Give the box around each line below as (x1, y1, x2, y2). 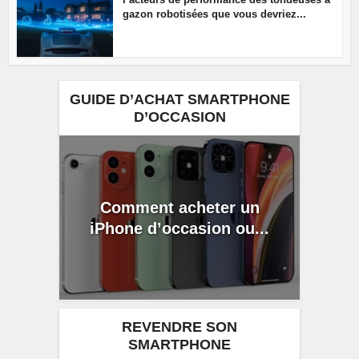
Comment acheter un (99, 198, 260, 216)
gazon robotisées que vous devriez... (123, 8, 307, 21)
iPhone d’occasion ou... (90, 219, 269, 237)
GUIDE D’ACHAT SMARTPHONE (69, 91, 290, 107)
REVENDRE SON (122, 319, 237, 336)
